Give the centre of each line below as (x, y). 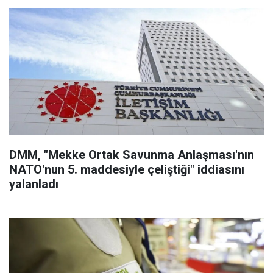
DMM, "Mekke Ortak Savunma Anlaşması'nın (132, 155)
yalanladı (34, 184)
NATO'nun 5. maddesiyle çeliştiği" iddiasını (127, 169)
